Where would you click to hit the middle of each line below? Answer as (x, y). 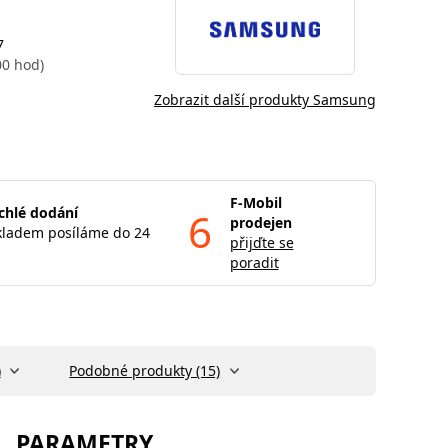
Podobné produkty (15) (145, 370)
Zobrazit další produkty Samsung (265, 99)
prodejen (260, 222)
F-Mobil (255, 202)
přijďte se (261, 242)
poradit (254, 262)
